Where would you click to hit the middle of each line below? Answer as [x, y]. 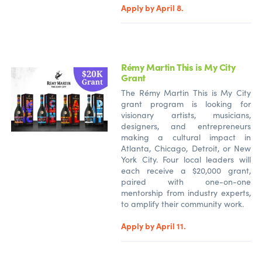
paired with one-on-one [186, 181]
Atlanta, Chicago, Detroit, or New [186, 148]
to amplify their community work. [182, 204]
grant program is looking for [186, 104]
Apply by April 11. [154, 225]
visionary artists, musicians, [186, 115]
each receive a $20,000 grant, [186, 170]
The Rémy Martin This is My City [186, 92]
